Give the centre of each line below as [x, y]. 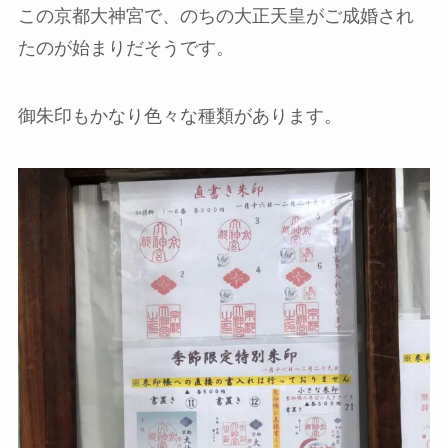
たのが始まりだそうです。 [125, 47]
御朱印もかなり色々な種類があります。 [179, 115]
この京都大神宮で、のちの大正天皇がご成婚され [215, 15]
